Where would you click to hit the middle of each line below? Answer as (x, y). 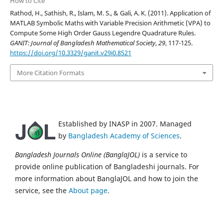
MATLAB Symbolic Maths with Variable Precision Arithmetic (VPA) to (110, 23)
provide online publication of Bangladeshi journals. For (107, 167)
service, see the (42, 191)
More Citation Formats (50, 73)
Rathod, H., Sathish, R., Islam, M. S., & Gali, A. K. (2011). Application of (110, 13)
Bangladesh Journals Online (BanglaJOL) (77, 155)
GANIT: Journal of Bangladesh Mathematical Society (82, 43)
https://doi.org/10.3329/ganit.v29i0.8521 (70, 53)
